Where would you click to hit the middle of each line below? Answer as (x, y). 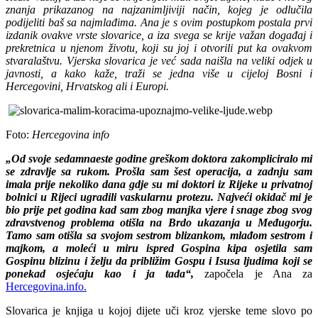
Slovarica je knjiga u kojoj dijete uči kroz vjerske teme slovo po (159, 310)
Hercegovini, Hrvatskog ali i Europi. (87, 86)
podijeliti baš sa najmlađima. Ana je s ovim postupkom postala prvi (159, 22)
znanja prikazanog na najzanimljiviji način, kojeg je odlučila (159, 9)
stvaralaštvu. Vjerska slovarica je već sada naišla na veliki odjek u (159, 60)
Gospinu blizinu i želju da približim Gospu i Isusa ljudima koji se (159, 261)
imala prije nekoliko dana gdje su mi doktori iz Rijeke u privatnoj (159, 184)
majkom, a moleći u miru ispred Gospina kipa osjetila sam (159, 248)
